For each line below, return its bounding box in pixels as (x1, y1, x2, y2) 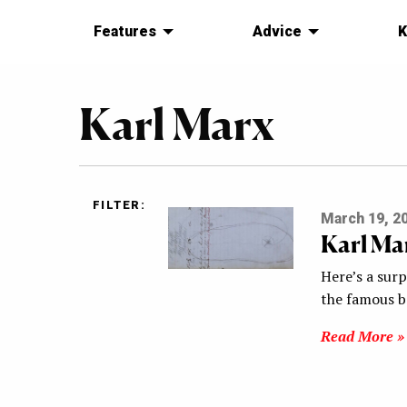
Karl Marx (79, 97, 274, 151)
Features (94, 23, 156, 41)
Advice (252, 23, 302, 41)
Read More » (320, 326, 404, 347)
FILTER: (93, 198, 145, 213)
